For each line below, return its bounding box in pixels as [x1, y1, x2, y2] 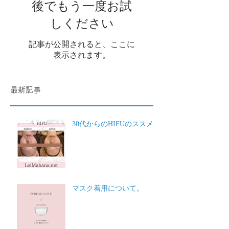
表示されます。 [53, 51, 110, 60]
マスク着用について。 [72, 185, 144, 193]
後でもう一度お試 [32, 1, 132, 14]
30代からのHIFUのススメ [72, 120, 153, 128]
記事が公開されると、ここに [29, 40, 135, 49]
